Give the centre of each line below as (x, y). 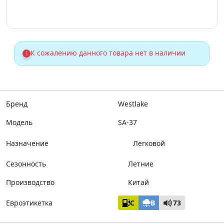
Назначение (27, 143)
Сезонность (26, 164)
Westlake (133, 104)
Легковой (149, 143)
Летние (141, 164)
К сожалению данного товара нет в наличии (108, 53)
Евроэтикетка (29, 203)
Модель (19, 122)
